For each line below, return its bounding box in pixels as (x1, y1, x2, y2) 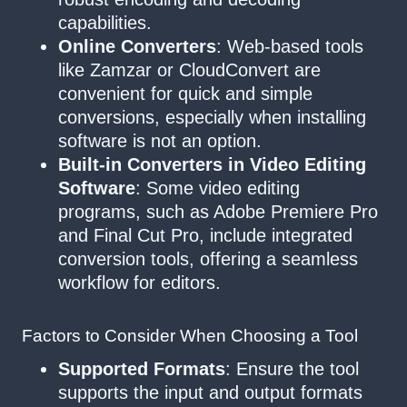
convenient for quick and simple (58, 83, 313, 104)
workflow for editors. (58, 272, 221, 293)
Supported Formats (58, 359, 225, 380)
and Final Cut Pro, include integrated (58, 224, 352, 245)
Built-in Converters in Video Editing (58, 154, 366, 174)
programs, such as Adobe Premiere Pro (58, 201, 378, 222)
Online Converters (58, 35, 216, 56)
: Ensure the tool (225, 359, 359, 380)
